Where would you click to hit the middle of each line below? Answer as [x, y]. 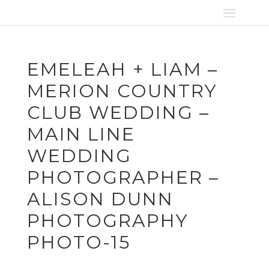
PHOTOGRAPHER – [123, 177]
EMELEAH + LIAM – [122, 69]
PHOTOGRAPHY [107, 221]
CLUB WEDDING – [118, 113]
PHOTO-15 [78, 242]
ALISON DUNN [100, 199]
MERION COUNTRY [122, 91]
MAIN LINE [81, 134]
